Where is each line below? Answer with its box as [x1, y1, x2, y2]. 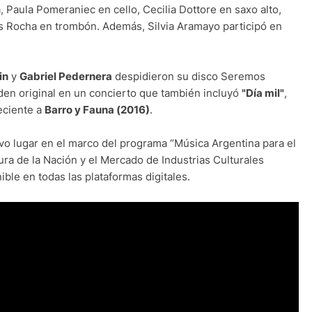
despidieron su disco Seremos [112, 70, 265, 84]
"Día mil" [242, 86, 284, 100]
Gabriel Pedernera [19, 70, 112, 84]
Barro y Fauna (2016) [45, 103, 150, 117]
